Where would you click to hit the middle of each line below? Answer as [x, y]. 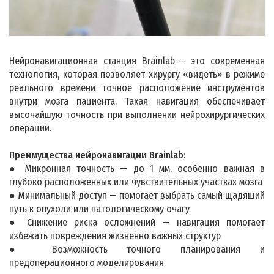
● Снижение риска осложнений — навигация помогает [137, 223]
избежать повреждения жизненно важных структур [115, 236]
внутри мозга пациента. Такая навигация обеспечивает [137, 102]
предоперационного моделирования [87, 263]
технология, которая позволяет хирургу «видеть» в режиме [137, 75]
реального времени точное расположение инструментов [137, 88]
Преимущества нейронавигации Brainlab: [98, 155]
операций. [30, 128]
